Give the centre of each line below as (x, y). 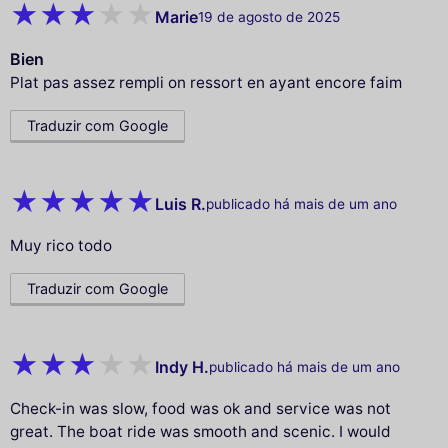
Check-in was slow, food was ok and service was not (200, 409)
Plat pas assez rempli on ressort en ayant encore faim (206, 83)
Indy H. (182, 366)
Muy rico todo (61, 246)
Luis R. (180, 203)
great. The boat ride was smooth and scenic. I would (200, 432)
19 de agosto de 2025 (269, 16)
